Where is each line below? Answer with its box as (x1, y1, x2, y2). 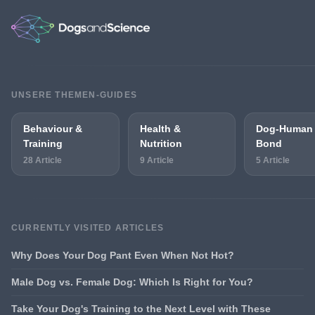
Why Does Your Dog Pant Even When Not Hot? (11, 249, 234, 261)
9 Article (139, 155, 174, 165)
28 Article (23, 155, 62, 165)
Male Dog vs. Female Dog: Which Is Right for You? (11, 276, 253, 288)
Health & (139, 122, 181, 134)
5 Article (256, 155, 290, 165)
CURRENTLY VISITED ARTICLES (11, 222, 165, 233)
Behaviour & (23, 122, 82, 134)
